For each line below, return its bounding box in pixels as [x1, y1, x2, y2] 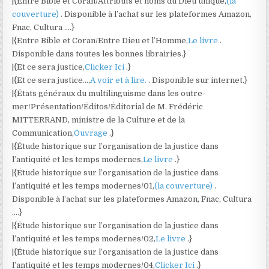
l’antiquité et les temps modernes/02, [12, 234, 156, 243]
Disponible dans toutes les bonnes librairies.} [12, 49, 187, 58]
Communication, [12, 128, 74, 138]
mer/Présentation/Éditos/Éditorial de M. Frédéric [12, 102, 204, 111]
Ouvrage [74, 128, 110, 138]
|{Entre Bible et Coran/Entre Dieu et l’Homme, [12, 36, 189, 45]
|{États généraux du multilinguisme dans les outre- [12, 89, 206, 98]
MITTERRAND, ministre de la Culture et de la [12, 115, 186, 124]
